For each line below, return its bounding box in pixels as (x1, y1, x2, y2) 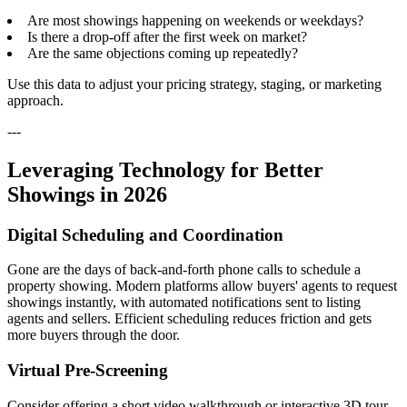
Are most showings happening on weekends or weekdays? (27, 12, 363, 28)
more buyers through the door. (7, 327, 180, 343)
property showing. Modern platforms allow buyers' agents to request (7, 278, 397, 294)
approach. (7, 92, 64, 108)
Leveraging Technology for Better (7, 157, 323, 182)
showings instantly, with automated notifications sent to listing (7, 294, 361, 311)
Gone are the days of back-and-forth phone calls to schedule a (7, 262, 361, 278)
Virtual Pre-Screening (7, 360, 168, 380)
